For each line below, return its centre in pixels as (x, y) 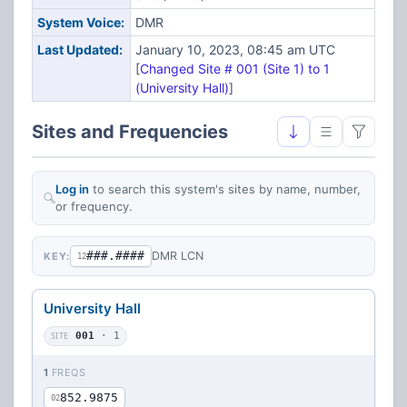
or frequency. (94, 206)
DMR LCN (178, 256)
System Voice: (80, 22)
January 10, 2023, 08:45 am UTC (238, 50)
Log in (72, 189)
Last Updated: (79, 50)
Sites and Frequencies (130, 132)
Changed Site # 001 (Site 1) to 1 (234, 69)
